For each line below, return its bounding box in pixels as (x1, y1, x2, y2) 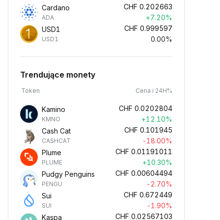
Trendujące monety (20, 70, 95, 80)
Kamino (42, 105, 65, 113)
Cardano (42, 3, 70, 12)
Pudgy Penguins (42, 170, 95, 178)
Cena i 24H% (136, 87, 172, 94)
